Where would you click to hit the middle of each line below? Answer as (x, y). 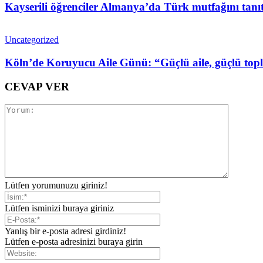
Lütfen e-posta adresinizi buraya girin (74, 242)
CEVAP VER (37, 86)
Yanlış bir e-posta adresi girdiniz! (65, 231)
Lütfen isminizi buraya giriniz (59, 208)
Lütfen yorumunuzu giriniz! (56, 186)
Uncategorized (32, 40)
